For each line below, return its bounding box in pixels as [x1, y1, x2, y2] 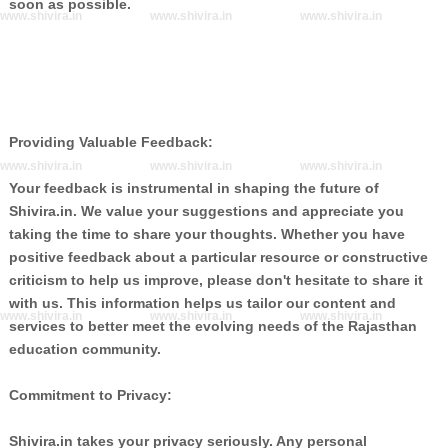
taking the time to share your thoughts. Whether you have [8, 226, 405, 242]
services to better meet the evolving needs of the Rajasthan [8, 318, 417, 334]
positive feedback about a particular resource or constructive [8, 249, 428, 265]
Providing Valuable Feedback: [8, 134, 213, 150]
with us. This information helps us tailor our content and [8, 295, 396, 311]
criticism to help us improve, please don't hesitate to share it [8, 272, 423, 288]
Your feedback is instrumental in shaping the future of [8, 180, 379, 196]
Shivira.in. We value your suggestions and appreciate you [8, 203, 404, 219]
